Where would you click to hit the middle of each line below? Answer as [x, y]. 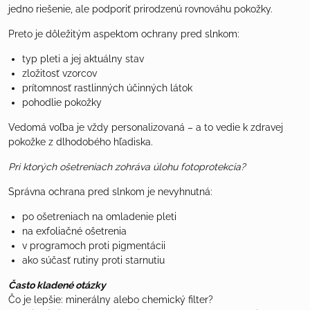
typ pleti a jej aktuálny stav [83, 58]
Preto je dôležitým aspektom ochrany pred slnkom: [124, 34]
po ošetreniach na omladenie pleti [99, 216]
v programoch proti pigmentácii [94, 245]
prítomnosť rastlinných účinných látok [107, 88]
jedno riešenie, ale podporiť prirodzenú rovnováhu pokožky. [140, 9]
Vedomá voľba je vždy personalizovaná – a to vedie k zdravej [146, 127]
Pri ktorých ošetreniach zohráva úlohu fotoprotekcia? [127, 166]
